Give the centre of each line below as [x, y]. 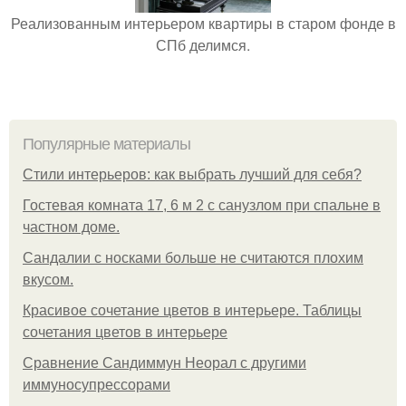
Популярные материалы [106, 144]
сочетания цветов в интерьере [125, 332]
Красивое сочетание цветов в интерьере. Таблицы [192, 310]
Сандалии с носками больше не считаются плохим [193, 258]
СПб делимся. [203, 45]
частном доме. [71, 227]
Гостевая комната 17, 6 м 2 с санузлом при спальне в [202, 205]
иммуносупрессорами [97, 385]
